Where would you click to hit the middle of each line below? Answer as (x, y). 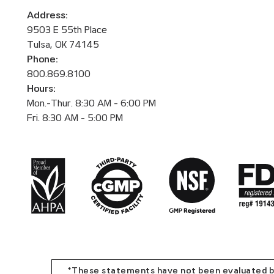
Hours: (41, 88)
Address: (47, 15)
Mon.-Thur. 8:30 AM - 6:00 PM (91, 103)
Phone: (43, 59)
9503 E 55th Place (67, 30)
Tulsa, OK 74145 (63, 44)
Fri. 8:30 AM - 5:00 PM (75, 118)
